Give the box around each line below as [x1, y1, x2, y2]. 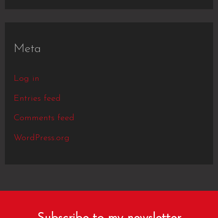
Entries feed [13, 93, 61, 103]
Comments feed [13, 113, 74, 123]
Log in [13, 74, 39, 83]
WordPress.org [13, 133, 70, 143]
